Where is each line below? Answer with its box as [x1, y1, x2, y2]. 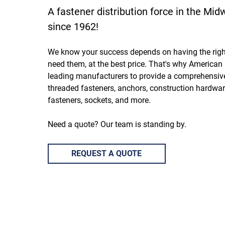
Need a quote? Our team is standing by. [47, 119, 188, 129]
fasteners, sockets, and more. [47, 95, 153, 105]
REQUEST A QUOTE [71, 148, 142, 158]
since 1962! [47, 20, 101, 33]
